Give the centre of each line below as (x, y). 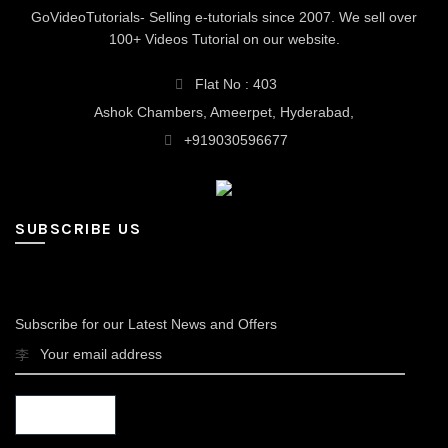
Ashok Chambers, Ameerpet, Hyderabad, (224, 111)
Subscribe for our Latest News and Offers (146, 323)
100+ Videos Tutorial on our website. (224, 38)
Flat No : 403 (233, 83)
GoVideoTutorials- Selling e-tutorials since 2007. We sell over (224, 16)
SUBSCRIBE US (78, 228)
